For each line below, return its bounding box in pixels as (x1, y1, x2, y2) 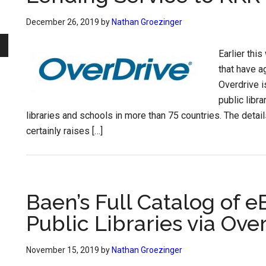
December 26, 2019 (26, 17, 99, 27)
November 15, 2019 (26, 245, 99, 255)
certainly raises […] (26, 125, 103, 137)
